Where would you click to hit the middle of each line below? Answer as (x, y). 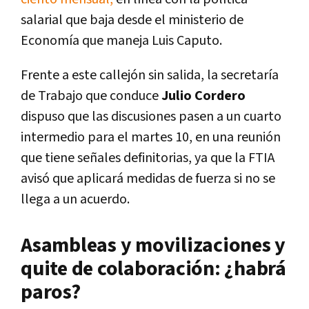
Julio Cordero (203, 96)
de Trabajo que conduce (91, 96)
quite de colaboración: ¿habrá (153, 269)
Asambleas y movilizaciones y (153, 246)
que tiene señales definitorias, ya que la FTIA (148, 158)
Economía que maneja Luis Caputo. (121, 41)
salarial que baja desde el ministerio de (132, 20)
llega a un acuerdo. (75, 200)
